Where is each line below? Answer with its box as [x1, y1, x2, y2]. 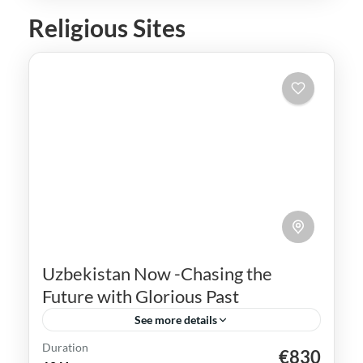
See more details [135, 313, 217, 327]
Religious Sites [28, 13, 186, 43]
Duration [42, 340, 88, 355]
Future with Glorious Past [42, 285, 239, 308]
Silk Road [233, 348, 269, 360]
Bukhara [52, 348, 86, 360]
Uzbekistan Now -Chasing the [42, 263, 272, 285]
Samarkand [161, 348, 207, 360]
